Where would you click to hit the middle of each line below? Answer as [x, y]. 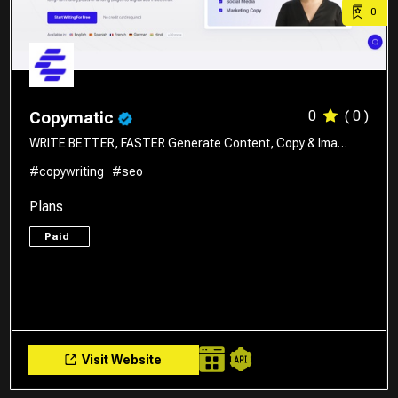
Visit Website [121, 359]
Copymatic [74, 117]
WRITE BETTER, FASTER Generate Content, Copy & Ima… [189, 143]
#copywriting [67, 171]
